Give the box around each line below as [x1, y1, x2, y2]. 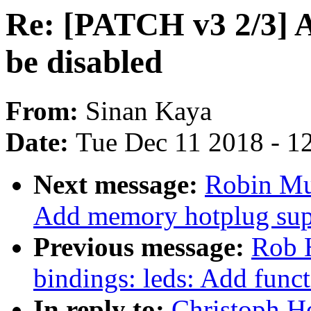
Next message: [33, 169, 205, 200]
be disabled [6, 44, 162, 80]
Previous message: [33, 232, 251, 262]
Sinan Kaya [85, 96, 212, 126]
